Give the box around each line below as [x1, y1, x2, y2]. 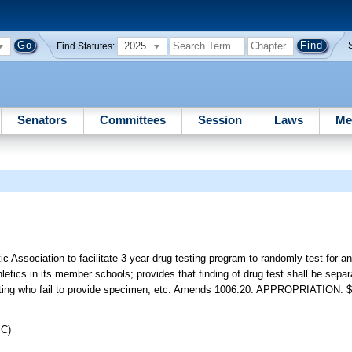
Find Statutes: [57, 41, 115, 51]
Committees [99, 112, 166, 126]
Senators [17, 112, 68, 126]
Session [197, 112, 242, 126]
